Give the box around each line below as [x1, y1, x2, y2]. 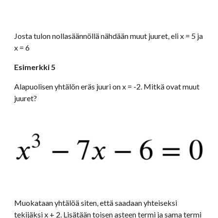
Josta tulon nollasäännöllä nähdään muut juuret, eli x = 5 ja [14, 31, 203, 40]
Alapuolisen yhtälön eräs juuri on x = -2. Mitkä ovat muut [14, 82, 200, 91]
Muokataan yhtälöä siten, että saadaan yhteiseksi [14, 198, 178, 207]
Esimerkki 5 [14, 62, 56, 72]
